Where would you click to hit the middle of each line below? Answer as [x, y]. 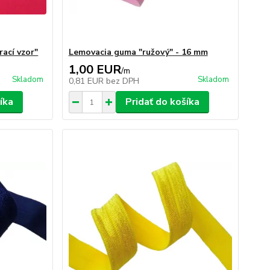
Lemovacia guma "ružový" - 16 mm [138, 52]
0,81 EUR [87, 81]
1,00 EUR [95, 70]
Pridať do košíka [162, 102]
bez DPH [122, 81]
